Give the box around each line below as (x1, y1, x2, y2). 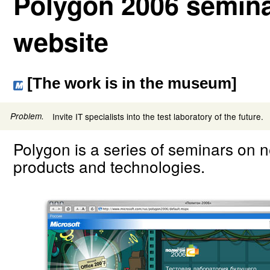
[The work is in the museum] (23, 74, 237, 93)
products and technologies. (13, 155, 205, 178)
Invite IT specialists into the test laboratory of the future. (52, 110, 263, 123)
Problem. (10, 110, 45, 122)
